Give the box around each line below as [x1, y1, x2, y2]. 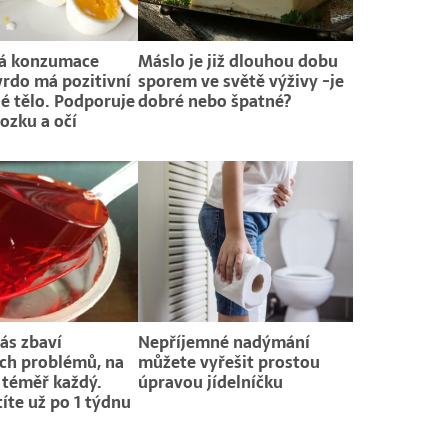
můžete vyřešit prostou [138, 349, 321, 376]
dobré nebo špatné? [138, 87, 292, 114]
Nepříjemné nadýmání [138, 329, 311, 356]
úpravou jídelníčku [138, 369, 284, 396]
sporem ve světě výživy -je [138, 67, 345, 94]
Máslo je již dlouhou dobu [138, 47, 339, 74]
